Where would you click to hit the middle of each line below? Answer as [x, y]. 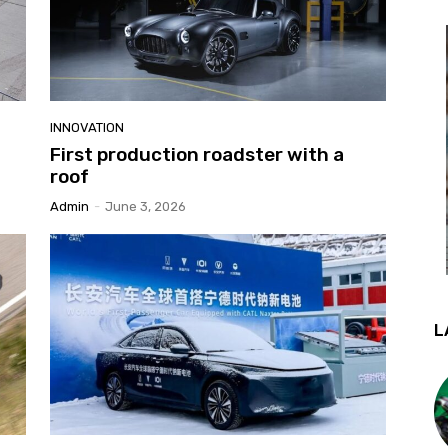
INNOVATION [87, 127]
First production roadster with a [197, 154]
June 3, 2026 [145, 206]
